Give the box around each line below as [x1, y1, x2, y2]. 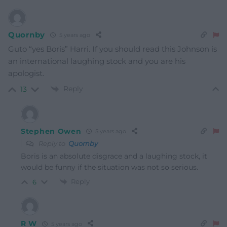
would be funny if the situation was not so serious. [21, 162, 198, 172]
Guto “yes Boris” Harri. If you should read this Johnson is [8, 44, 217, 54]
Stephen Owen [21, 126, 82, 136]
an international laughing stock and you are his [8, 56, 185, 66]
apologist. [8, 68, 44, 78]
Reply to [37, 139, 68, 147]
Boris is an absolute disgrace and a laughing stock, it [21, 151, 207, 161]
